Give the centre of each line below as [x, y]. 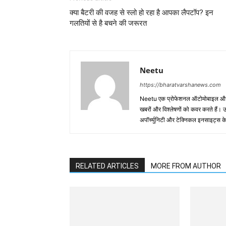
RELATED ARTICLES [107, 166]
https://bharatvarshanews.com [180, 84]
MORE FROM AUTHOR [186, 166]
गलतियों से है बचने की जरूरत [108, 23]
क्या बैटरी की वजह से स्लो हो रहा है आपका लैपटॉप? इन [142, 12]
